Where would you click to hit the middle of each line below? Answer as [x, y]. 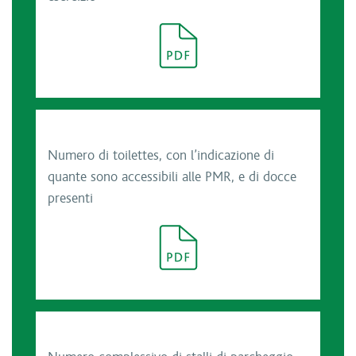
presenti [70, 199]
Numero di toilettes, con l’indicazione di [161, 156]
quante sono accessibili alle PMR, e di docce [172, 177]
